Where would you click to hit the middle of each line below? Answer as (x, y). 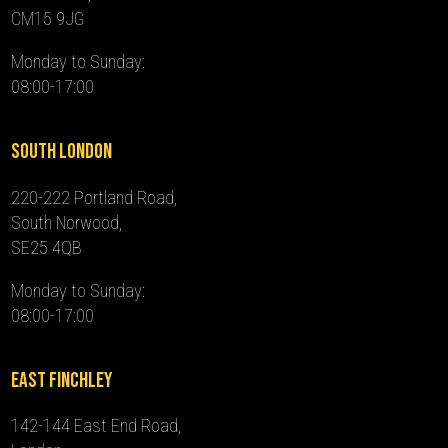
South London (62, 152)
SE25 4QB (47, 247)
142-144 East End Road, (96, 426)
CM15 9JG (48, 18)
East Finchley (62, 381)
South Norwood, (67, 222)
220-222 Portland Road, (94, 197)
